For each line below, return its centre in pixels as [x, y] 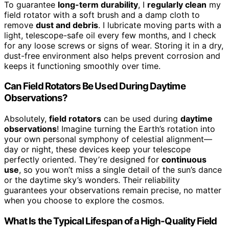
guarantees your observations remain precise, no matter [113, 190]
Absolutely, [27, 118]
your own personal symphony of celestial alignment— [108, 139]
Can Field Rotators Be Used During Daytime [95, 86]
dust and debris [67, 25]
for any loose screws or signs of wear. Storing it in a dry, [114, 45]
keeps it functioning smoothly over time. [82, 66]
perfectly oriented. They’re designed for [83, 159]
